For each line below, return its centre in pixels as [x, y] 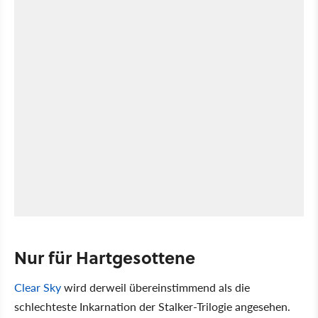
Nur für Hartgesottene [105, 257]
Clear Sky [38, 287]
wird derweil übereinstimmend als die [155, 287]
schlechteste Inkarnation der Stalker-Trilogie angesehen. [152, 306]
